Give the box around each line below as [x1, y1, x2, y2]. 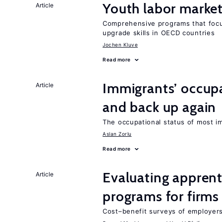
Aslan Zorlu [103, 131, 132, 137]
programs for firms [103, 188, 220, 205]
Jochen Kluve [103, 42, 138, 48]
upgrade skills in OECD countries [103, 29, 215, 37]
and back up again [103, 99, 217, 115]
